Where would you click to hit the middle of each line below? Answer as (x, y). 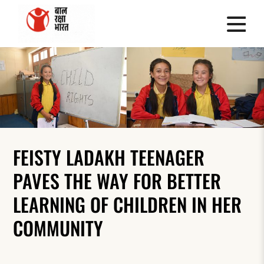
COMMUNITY (58, 227)
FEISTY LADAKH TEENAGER (109, 157)
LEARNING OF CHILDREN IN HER (128, 204)
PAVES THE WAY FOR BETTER (117, 180)
